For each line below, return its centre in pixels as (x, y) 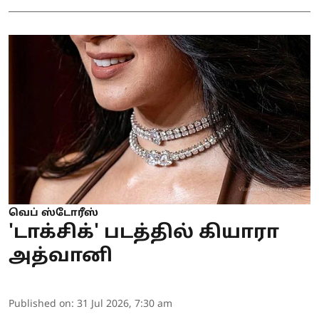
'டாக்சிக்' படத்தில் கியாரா (144, 234)
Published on (40, 305)
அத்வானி (61, 257)
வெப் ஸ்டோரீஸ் (53, 214)
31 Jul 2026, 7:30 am (125, 305)
